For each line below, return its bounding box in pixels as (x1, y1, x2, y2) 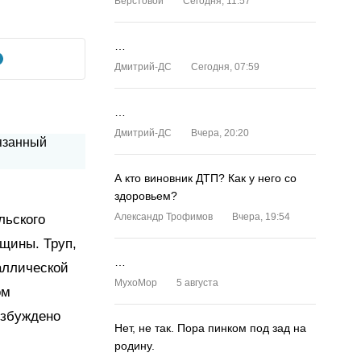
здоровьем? (114, 189, 177, 202)
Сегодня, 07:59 (191, 61, 259, 73)
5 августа (176, 277, 218, 288)
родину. (114, 339, 155, 352)
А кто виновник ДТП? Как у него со (114, 172, 297, 185)
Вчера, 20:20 (191, 127, 249, 139)
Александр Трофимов (114, 211, 213, 222)
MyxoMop (114, 277, 157, 288)
